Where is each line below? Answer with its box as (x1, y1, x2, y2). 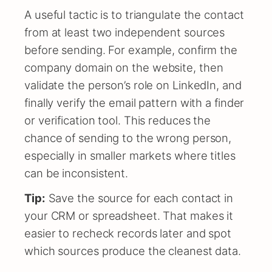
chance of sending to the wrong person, (24, 131, 232, 145)
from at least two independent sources (24, 25, 225, 39)
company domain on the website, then (24, 61, 223, 75)
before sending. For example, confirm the (24, 43, 237, 57)
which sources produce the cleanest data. (24, 244, 241, 258)
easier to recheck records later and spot (24, 226, 231, 240)
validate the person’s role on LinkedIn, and (24, 78, 242, 92)
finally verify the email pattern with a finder (24, 96, 245, 110)
